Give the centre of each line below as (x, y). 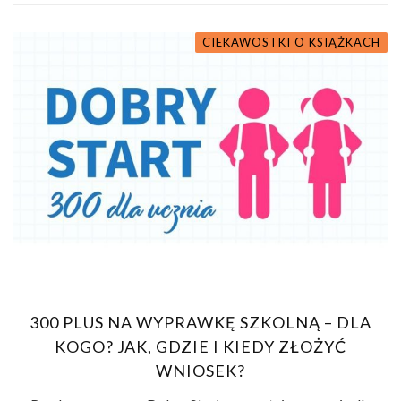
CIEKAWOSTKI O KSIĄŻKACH (291, 42)
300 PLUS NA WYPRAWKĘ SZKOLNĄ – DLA (200, 323)
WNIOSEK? (200, 371)
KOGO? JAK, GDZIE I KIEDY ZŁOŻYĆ (200, 347)
